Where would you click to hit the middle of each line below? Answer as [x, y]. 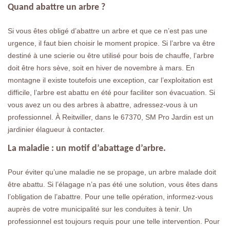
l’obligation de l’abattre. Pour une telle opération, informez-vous [110, 197]
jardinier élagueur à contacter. [56, 129]
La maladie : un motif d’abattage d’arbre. [87, 149]
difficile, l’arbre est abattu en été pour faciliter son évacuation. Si [111, 92]
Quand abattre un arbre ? [56, 7]
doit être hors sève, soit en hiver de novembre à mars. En [101, 68]
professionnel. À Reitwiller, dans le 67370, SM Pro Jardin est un [111, 117]
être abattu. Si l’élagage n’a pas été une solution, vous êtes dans [113, 184]
